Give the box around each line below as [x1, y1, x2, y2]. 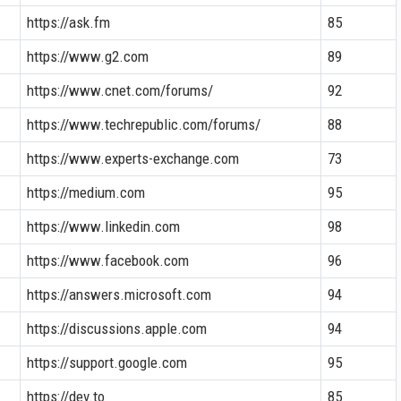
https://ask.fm [26, 13, 110, 31]
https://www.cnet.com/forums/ [26, 81, 213, 99]
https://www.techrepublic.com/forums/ [26, 115, 260, 133]
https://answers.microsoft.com [26, 285, 211, 303]
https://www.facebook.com [26, 251, 189, 269]
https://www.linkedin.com [26, 217, 180, 235]
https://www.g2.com [26, 47, 149, 65]
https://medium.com [26, 183, 145, 201]
